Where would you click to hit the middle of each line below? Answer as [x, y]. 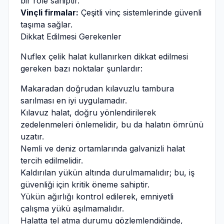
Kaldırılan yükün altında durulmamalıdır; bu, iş [107, 172]
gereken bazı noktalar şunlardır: [81, 68]
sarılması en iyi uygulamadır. [74, 100]
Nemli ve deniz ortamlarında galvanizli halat [103, 148]
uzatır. [32, 136]
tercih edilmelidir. [52, 160]
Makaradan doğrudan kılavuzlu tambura [97, 88]
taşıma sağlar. [46, 24]
